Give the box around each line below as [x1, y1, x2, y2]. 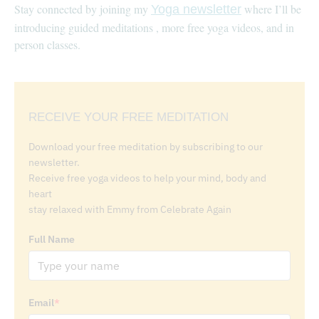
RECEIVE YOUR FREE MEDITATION [28, 110, 229, 124]
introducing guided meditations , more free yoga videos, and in [14, 20, 294, 36]
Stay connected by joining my [14, 1, 151, 17]
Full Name [28, 232, 75, 246]
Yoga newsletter [151, 2, 241, 17]
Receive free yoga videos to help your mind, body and [28, 171, 266, 184]
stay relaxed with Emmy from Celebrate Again [28, 202, 231, 216]
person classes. [14, 37, 80, 53]
